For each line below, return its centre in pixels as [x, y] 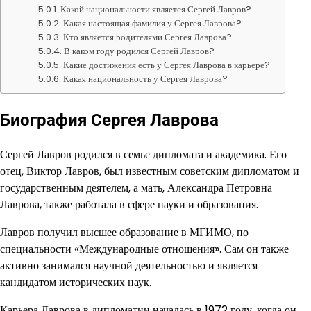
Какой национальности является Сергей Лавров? [156, 9]
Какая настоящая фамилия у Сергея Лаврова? [153, 23]
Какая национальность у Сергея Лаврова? [146, 79]
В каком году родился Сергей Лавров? [140, 51]
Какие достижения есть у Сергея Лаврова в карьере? [167, 65]
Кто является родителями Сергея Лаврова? [148, 37]
